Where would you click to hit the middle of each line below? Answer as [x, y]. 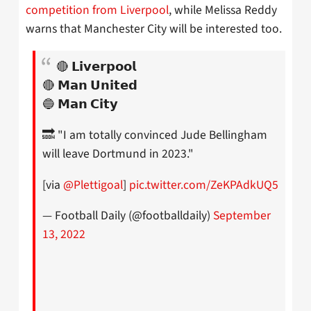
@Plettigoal [93, 185]
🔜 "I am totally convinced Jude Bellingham [155, 135]
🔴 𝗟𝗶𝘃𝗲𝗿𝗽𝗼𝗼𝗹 [96, 67]
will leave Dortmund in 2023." [118, 154]
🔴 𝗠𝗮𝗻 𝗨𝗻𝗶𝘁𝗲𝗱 [90, 85]
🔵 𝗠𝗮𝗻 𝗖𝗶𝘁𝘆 [80, 104]
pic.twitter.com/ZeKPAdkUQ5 [204, 185]
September [242, 216]
